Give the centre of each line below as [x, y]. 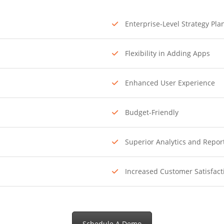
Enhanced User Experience [169, 83]
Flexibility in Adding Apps [166, 53]
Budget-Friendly [151, 112]
